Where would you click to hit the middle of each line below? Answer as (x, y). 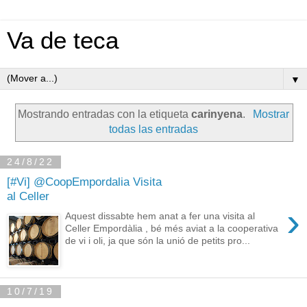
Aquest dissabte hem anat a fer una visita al (160, 216)
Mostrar (271, 114)
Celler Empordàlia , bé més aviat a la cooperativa (172, 228)
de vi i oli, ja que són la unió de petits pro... (158, 240)
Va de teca (63, 40)
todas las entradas (153, 129)
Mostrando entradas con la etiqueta (105, 114)
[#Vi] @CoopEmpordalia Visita (84, 182)
